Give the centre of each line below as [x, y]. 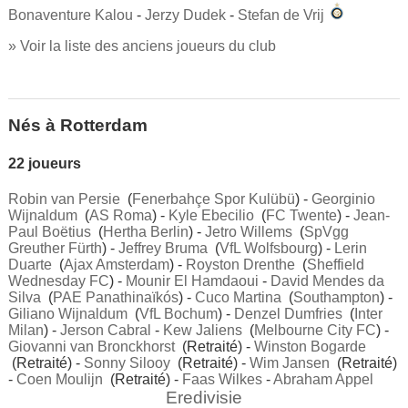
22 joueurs [44, 163]
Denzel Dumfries [288, 313]
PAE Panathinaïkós [115, 297]
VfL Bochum [178, 313]
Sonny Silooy [127, 362]
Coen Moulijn [59, 379]
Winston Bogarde [310, 346]
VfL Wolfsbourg [268, 248]
